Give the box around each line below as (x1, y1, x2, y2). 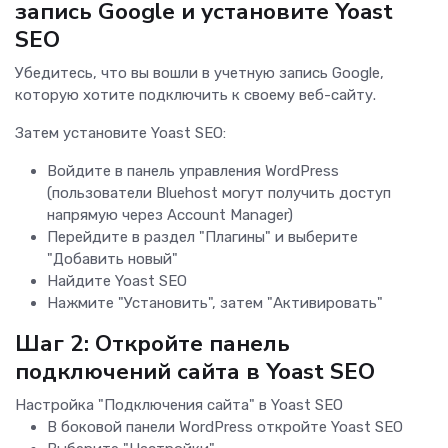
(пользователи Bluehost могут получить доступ (47, 184, 391, 203)
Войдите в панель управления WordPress (47, 162, 339, 181)
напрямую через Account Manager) (47, 206, 293, 225)
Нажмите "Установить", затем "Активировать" (47, 294, 383, 313)
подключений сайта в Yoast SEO (15, 356, 375, 388)
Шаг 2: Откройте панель (15, 328, 290, 360)
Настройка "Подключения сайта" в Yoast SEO (15, 396, 343, 415)
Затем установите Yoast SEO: (15, 124, 226, 143)
